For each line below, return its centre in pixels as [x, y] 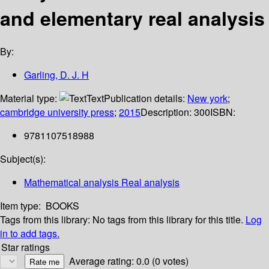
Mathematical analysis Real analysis [102, 183]
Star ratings [26, 247]
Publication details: [146, 98]
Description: [167, 112]
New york [207, 98]
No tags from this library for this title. [168, 220]
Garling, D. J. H [56, 75]
